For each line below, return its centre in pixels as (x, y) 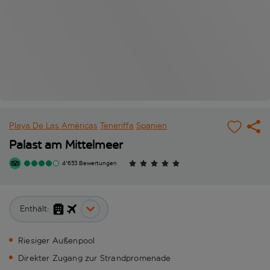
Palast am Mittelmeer (66, 145)
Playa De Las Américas (53, 126)
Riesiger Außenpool (57, 241)
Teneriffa (117, 126)
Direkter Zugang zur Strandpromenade (95, 259)
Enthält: (35, 209)
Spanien (152, 126)
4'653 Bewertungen (89, 164)
